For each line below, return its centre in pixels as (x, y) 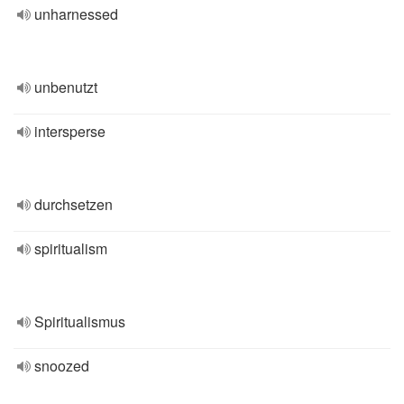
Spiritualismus (80, 321)
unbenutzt (66, 87)
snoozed (62, 366)
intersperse (70, 131)
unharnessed (76, 14)
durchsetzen (73, 204)
